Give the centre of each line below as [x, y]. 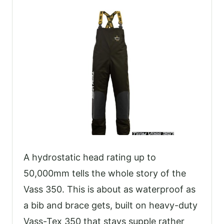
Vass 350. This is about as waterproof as [109, 189]
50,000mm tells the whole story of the [105, 173]
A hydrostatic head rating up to [90, 157]
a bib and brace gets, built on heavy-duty [110, 205]
